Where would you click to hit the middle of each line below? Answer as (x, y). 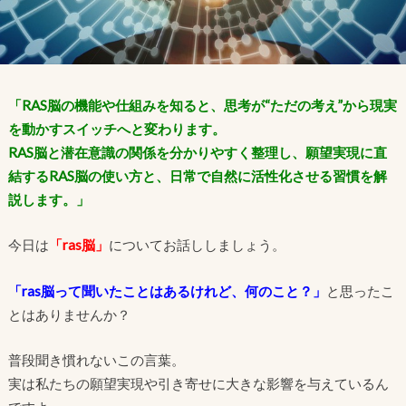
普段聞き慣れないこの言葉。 (96, 360)
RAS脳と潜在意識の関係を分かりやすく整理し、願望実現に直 (197, 152)
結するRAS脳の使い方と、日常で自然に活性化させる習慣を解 (197, 175)
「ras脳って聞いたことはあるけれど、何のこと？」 (167, 290)
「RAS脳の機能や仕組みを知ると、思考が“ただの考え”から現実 (202, 105)
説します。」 (48, 199)
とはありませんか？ (69, 314)
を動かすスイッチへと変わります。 (116, 128)
